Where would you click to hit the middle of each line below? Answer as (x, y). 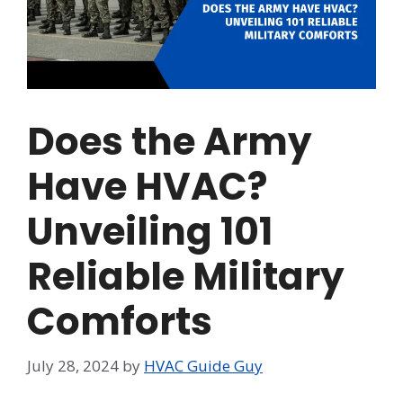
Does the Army (170, 142)
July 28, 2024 (73, 365)
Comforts (120, 322)
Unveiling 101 (150, 232)
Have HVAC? (147, 187)
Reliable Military (186, 277)
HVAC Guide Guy (203, 365)
